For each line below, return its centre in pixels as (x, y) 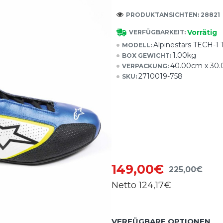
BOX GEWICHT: (147, 55)
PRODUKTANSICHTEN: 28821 (173, 14)
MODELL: (137, 45)
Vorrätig (202, 32)
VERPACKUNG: (145, 66)
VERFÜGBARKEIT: (157, 32)
